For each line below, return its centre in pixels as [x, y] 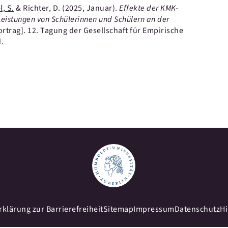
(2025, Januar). [91, 8]
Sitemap [118, 209]
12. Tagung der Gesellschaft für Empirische [105, 31]
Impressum [154, 209]
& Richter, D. [38, 8]
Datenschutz [197, 209]
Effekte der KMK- [149, 8]
